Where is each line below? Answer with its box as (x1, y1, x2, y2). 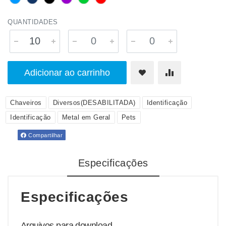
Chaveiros (10, 99, 42, 106)
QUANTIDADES (8, 18, 58, 26)
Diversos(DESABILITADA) (52, 99, 136, 106)
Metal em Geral (62, 114, 110, 121)
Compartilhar (26, 132, 63, 138)
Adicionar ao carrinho (24, 68, 110, 78)
